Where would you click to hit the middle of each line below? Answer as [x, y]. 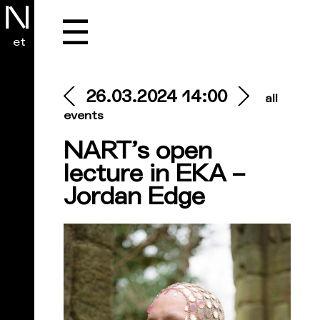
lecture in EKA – [154, 174]
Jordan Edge [134, 196]
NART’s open [138, 151]
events [84, 116]
